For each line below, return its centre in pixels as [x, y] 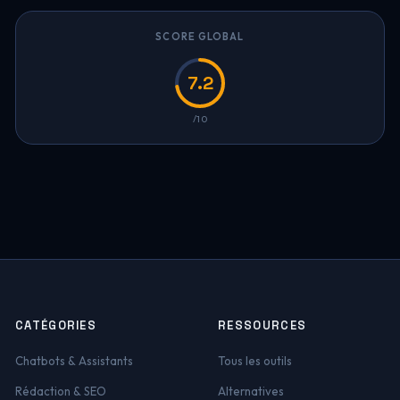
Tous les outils [255, 361]
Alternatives [251, 391]
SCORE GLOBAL [200, 37]
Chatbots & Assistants [74, 361]
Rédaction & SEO [60, 391]
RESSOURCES [262, 325]
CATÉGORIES [56, 325]
